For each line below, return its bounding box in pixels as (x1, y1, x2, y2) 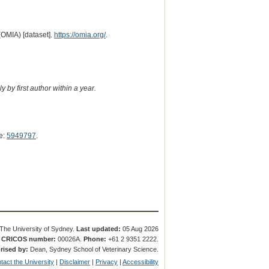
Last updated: (76, 225, 121, 232)
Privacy (95, 258, 118, 265)
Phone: (83, 235, 107, 243)
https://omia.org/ (53, 30, 106, 39)
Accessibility (122, 258, 159, 265)
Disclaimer (59, 258, 91, 265)
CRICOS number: (1, 235, 56, 243)
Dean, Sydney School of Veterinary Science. (28, 246, 159, 253)
